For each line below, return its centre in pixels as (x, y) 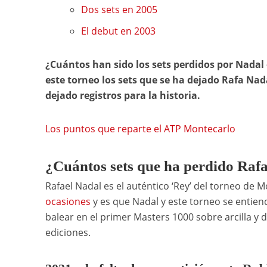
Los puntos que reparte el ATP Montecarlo (140, 129)
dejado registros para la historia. (124, 96)
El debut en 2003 (118, 31)
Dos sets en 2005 (119, 10)
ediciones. (68, 233)
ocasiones (68, 202)
